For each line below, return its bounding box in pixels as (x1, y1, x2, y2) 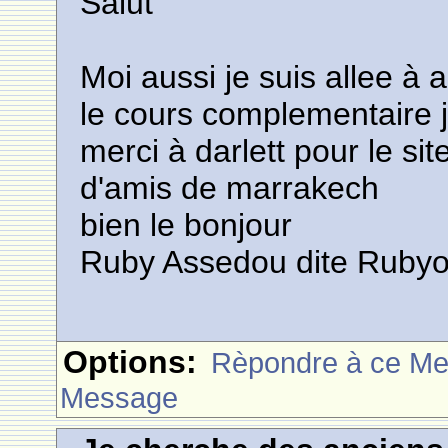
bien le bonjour (80, 207, 293, 243)
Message (60, 381, 179, 414)
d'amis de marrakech (80, 170, 380, 206)
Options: (63, 344, 198, 380)
